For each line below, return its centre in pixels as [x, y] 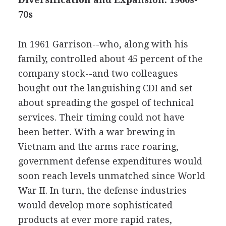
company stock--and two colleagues [98, 73]
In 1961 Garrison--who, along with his [103, 44]
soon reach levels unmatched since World [111, 176]
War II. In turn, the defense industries [102, 190]
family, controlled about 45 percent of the [110, 59]
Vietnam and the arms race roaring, [98, 147]
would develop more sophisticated [95, 205]
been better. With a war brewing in [97, 132]
